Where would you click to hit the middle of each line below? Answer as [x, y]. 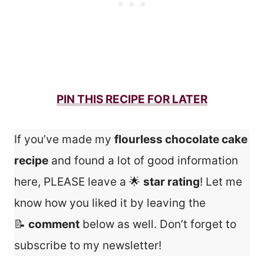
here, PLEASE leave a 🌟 [79, 182]
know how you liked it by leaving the [110, 203]
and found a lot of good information [143, 161]
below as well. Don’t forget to [158, 225]
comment [54, 225]
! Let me [221, 182]
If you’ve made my [64, 140]
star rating [171, 182]
